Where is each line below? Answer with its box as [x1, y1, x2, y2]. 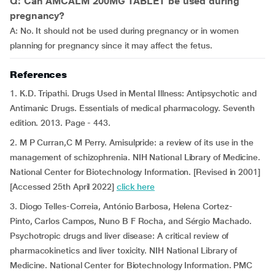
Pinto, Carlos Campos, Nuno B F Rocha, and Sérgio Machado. [10, 216, 252, 226]
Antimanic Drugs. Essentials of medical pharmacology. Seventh [10, 103, 255, 113]
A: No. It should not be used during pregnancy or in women [10, 26, 239, 36]
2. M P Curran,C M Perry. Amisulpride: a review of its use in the [10, 137, 254, 147]
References [10, 69, 68, 80]
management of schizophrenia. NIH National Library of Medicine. [10, 152, 261, 162]
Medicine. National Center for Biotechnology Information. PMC [10, 260, 253, 270]
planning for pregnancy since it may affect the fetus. [10, 41, 217, 50]
